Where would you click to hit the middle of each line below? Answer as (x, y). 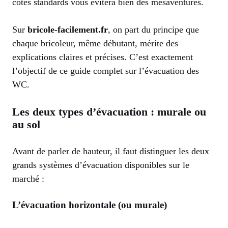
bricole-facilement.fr (68, 29)
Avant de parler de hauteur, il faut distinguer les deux (111, 151)
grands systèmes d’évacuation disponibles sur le (101, 165)
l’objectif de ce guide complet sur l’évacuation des (106, 70)
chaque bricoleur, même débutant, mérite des (95, 43)
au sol (26, 124)
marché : (28, 178)
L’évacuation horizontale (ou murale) (90, 205)
